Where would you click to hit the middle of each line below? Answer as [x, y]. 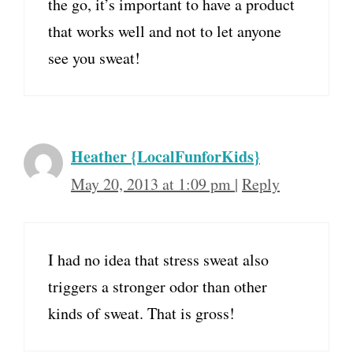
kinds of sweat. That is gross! [141, 314]
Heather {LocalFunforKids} [165, 157]
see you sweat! [94, 58]
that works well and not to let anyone [165, 32]
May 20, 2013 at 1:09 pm [153, 184]
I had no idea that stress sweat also [158, 260]
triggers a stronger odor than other [158, 287]
